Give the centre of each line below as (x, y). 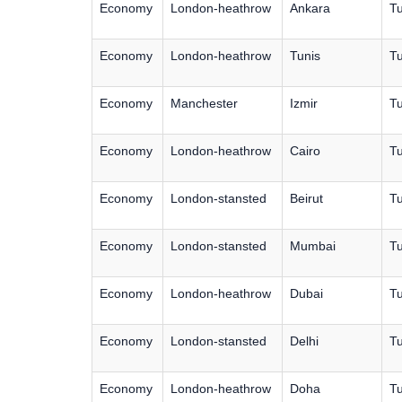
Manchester (204, 103)
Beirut (306, 198)
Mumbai (313, 246)
